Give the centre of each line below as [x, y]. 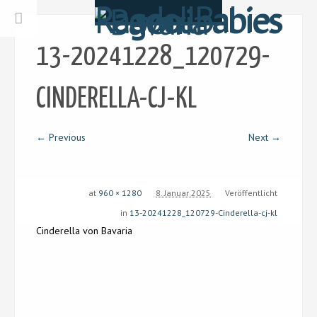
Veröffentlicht [251, 193]
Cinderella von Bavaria [84, 231]
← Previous [61, 137]
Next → [265, 137]
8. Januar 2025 [183, 193]
